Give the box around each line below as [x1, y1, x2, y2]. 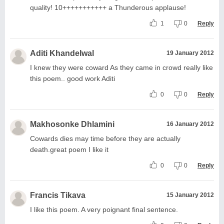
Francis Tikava [30, 190, 85, 199]
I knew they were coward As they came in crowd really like [30, 63, 213, 71]
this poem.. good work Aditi [30, 74, 115, 82]
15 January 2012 [166, 191, 214, 198]
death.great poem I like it [30, 145, 108, 153]
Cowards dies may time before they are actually [30, 134, 180, 142]
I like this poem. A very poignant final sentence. [30, 205, 178, 213]
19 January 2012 [166, 49, 214, 56]
